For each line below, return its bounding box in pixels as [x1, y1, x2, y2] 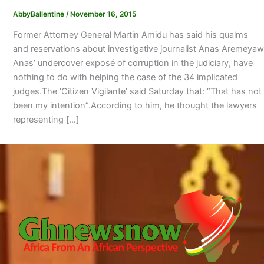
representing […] [12, 114, 79, 126]
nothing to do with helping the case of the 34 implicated [12, 72, 237, 83]
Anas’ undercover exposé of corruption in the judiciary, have [12, 58, 253, 69]
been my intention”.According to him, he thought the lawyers [12, 100, 257, 111]
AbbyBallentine [12, 10, 66, 18]
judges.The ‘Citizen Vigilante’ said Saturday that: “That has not [12, 86, 262, 97]
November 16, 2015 [70, 10, 136, 18]
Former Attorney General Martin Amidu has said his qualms [12, 29, 248, 41]
